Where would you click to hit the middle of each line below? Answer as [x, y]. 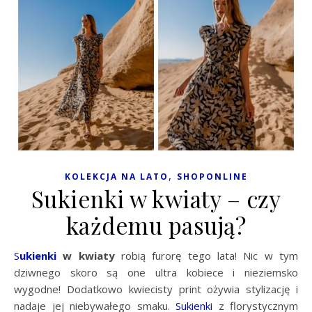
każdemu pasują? [156, 225]
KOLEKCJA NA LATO [116, 176]
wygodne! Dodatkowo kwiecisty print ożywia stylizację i [156, 289]
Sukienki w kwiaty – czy [156, 198]
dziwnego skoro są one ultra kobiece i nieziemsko [156, 272]
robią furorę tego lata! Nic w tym [206, 255]
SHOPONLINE [212, 176]
